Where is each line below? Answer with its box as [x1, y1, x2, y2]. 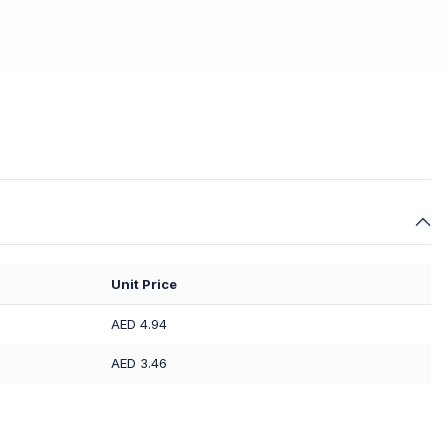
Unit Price [111, 276, 177, 292]
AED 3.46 [111, 355, 167, 371]
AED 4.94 [111, 316, 167, 332]
